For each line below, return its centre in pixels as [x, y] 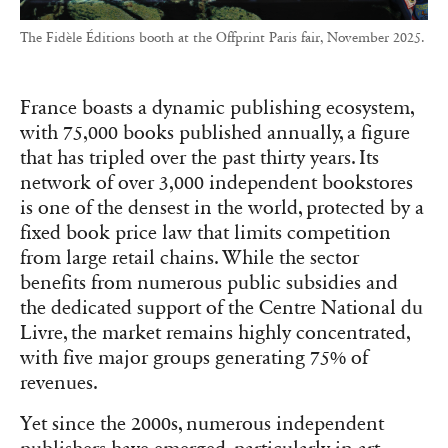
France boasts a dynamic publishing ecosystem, [217, 107]
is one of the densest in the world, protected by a [222, 207]
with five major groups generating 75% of [194, 357]
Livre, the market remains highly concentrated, [215, 332]
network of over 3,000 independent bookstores [216, 182]
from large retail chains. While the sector [189, 257]
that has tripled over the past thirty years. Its [199, 157]
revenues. [59, 382]
